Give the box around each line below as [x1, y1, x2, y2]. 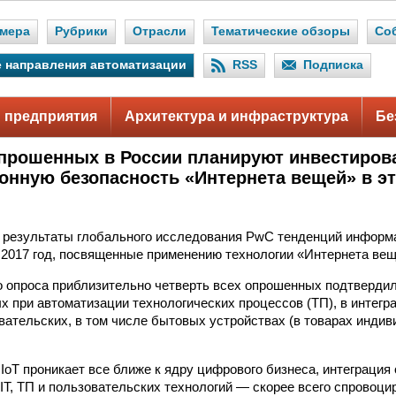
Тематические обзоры [211, 25, 350, 38]
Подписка [303, 58, 363, 72]
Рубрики [55, 25, 108, 38]
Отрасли [133, 25, 187, 38]
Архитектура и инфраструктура [125, 109, 348, 124]
